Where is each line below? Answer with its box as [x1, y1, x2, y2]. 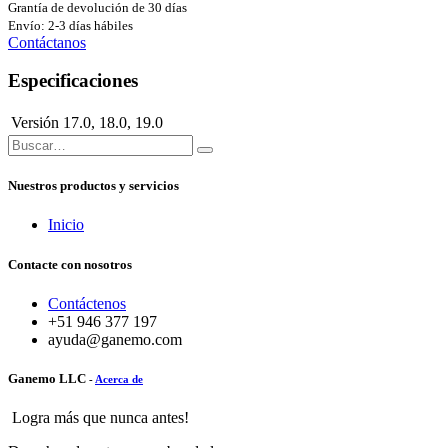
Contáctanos [8, 33, 86, 51]
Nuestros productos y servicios [8, 178, 179, 194]
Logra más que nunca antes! [8, 409, 189, 427]
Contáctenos [48, 294, 126, 312]
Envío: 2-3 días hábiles [8, 17, 133, 33]
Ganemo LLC [8, 370, 86, 386]
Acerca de [95, 372, 143, 385]
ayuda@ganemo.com [48, 330, 182, 348]
